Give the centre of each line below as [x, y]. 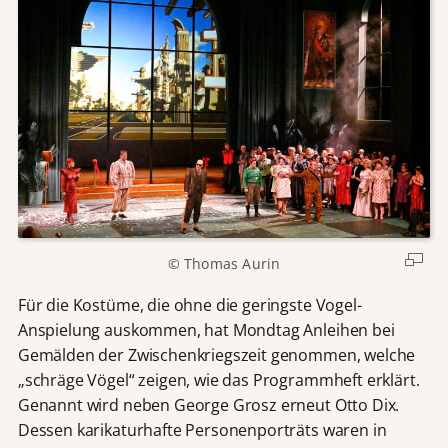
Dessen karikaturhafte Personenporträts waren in [202, 429]
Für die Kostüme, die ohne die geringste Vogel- [189, 304]
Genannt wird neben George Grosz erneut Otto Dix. [208, 404]
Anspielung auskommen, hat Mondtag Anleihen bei [206, 329]
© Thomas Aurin [224, 264]
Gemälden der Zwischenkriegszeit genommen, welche [216, 354]
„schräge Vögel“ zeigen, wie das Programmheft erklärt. [218, 379]
